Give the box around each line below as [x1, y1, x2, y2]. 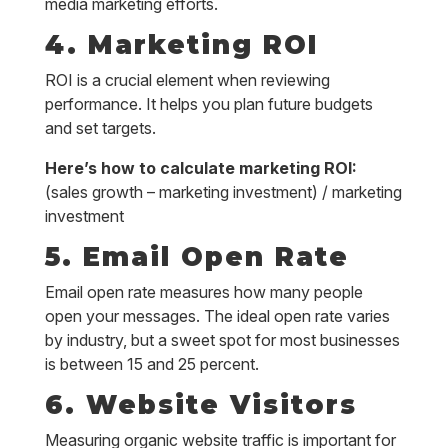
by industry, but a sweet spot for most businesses [44, 330, 400, 350]
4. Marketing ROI [44, 29, 318, 61]
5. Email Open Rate [44, 241, 349, 273]
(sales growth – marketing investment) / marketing [44, 182, 402, 202]
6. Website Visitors [44, 389, 357, 421]
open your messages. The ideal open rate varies [44, 306, 390, 326]
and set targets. [44, 118, 156, 138]
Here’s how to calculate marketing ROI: [44, 158, 357, 178]
